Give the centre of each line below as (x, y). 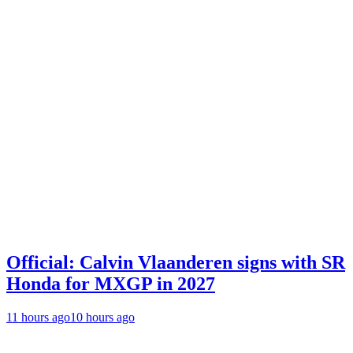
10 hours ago (102, 317)
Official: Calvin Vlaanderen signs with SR (176, 262)
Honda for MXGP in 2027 (111, 283)
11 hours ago (38, 317)
